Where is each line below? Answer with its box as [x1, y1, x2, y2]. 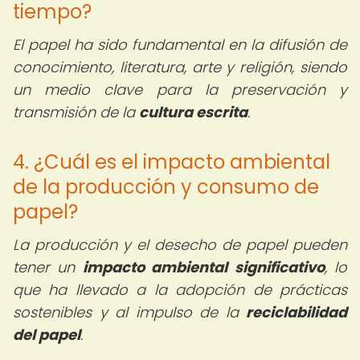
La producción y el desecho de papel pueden [13, 235, 347, 255]
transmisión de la [13, 102, 139, 122]
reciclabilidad [246, 302, 347, 322]
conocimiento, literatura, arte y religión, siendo [13, 57, 347, 77]
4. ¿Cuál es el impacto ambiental [13, 149, 330, 175]
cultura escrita [139, 102, 247, 122]
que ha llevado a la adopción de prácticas [13, 280, 347, 300]
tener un [13, 257, 83, 277]
